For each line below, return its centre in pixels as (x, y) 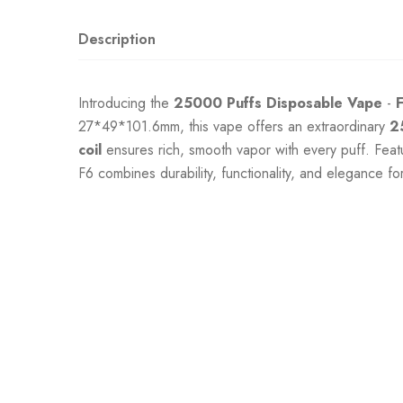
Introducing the (126, 103)
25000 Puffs (220, 103)
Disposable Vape (324, 103)
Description (117, 39)
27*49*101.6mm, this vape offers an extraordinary (234, 126)
